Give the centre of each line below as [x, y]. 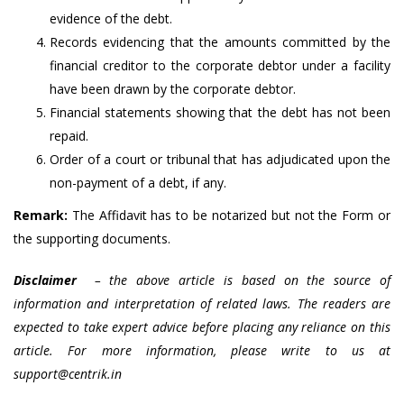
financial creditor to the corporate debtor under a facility [220, 65]
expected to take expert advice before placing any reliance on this [202, 327]
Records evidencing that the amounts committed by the [220, 42]
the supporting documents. [92, 239]
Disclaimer [45, 280]
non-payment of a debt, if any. [138, 183]
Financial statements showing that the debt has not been [220, 112]
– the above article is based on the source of [234, 280]
